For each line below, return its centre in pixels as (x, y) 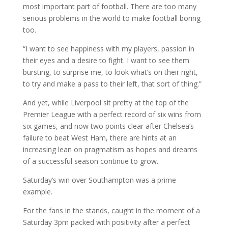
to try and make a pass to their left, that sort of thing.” (112, 84)
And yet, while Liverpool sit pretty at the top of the (106, 103)
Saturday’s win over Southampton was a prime (99, 180)
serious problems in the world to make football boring (111, 18)
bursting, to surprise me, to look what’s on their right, (110, 72)
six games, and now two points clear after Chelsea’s (108, 126)
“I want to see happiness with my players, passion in (108, 49)
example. (37, 192)
